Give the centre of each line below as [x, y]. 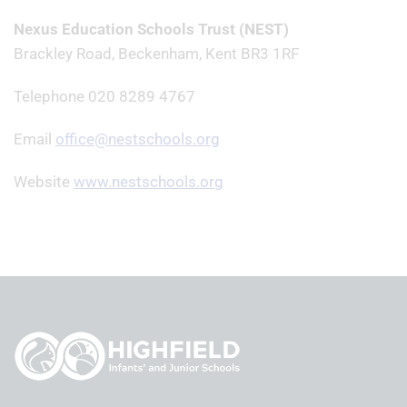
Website [44, 182]
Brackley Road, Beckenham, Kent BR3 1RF [156, 54]
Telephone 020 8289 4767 [104, 96]
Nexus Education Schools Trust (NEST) [151, 29]
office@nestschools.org [138, 139]
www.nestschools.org [149, 182]
